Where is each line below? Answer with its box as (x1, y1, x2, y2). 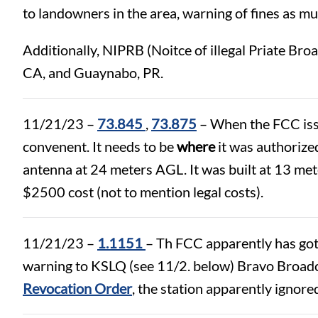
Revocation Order (23, 279, 132, 297)
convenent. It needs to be (23, 137, 177, 155)
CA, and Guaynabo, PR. (23, 63, 166, 81)
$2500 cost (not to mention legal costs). (23, 182, 263, 200)
